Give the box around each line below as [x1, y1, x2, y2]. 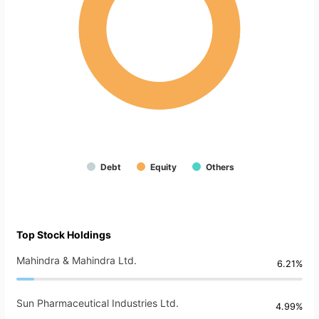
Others [206, 162, 234, 173]
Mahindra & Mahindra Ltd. [16, 254, 137, 267]
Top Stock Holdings [16, 229, 111, 241]
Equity [150, 162, 177, 173]
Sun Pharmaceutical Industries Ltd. [16, 297, 179, 310]
